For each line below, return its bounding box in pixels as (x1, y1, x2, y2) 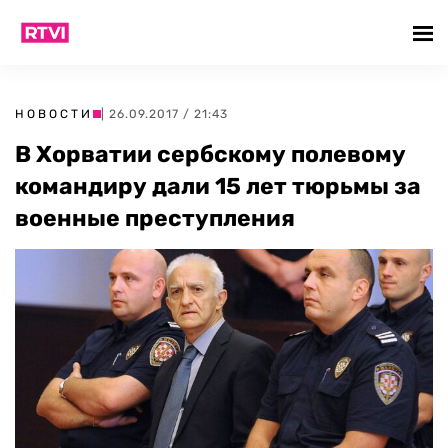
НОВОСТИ (15, 107, 93, 121)
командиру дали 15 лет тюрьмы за (15, 172, 421, 200)
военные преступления (15, 204, 295, 232)
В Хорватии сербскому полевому (15, 140, 406, 168)
